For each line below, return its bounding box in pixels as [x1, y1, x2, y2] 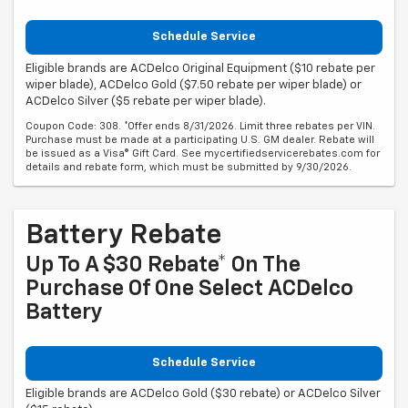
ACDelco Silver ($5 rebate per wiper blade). [25, 95, 266, 107]
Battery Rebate [25, 221, 222, 250]
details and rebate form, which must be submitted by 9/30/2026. [25, 161, 352, 172]
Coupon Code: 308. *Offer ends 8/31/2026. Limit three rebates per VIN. [25, 120, 375, 131]
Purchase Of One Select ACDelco [25, 277, 353, 300]
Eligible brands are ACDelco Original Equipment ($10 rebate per [25, 62, 375, 75]
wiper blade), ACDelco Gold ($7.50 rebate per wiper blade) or [25, 78, 362, 91]
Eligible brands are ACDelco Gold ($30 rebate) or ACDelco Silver [25, 388, 381, 401]
